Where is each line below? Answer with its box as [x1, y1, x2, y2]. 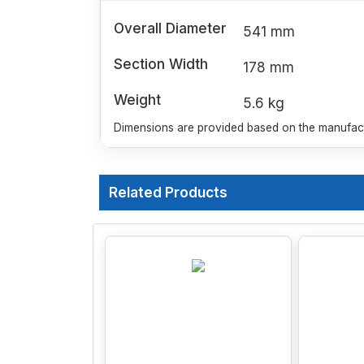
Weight [114, 91, 161, 109]
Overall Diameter [114, 19, 227, 37]
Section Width [114, 55, 208, 73]
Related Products [109, 184, 227, 201]
